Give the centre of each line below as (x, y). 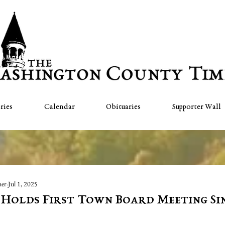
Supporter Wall (197, 107)
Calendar (59, 107)
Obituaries (124, 107)
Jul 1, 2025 (23, 184)
